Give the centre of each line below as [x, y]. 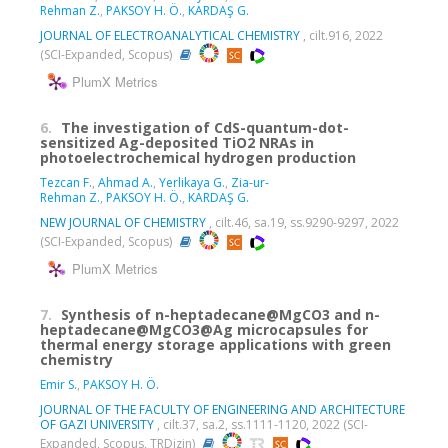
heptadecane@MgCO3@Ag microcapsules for [204, 330]
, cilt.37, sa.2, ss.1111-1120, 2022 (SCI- [261, 425]
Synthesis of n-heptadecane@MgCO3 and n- [220, 315]
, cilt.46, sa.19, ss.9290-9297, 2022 [302, 223]
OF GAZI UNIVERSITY [97, 425]
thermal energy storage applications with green [215, 345]
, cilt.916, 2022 [341, 36]
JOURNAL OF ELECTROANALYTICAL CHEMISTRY [170, 36]
